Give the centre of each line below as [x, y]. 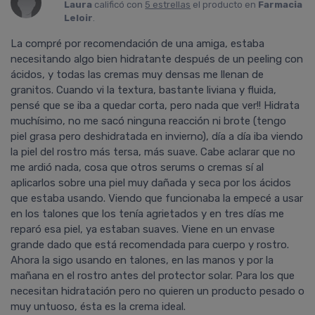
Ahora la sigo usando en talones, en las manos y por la [142, 261]
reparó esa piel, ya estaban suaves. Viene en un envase [143, 230]
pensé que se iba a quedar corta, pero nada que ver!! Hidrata [155, 106]
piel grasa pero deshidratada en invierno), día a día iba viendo [157, 137]
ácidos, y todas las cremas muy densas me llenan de [137, 75]
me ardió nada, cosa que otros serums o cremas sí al [137, 168]
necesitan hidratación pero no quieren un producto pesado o [157, 291]
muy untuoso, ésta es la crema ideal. [98, 307]
